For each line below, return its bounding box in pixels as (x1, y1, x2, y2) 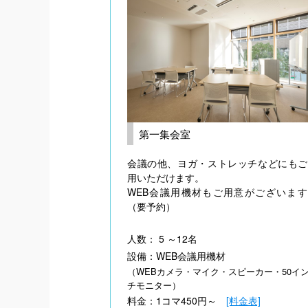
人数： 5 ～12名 (127, 231, 197, 245)
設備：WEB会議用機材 (127, 248, 225, 263)
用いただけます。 (127, 170, 204, 184)
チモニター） (127, 278, 181, 291)
